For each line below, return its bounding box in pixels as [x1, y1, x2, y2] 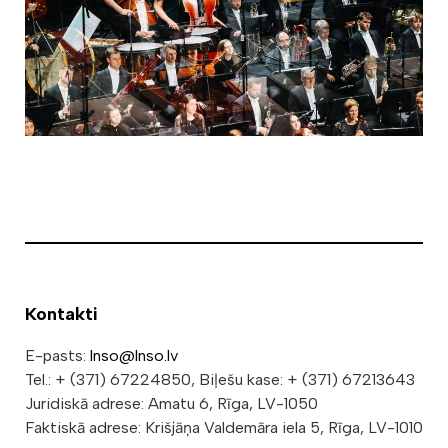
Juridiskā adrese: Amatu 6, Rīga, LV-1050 [25, 393, 318, 413]
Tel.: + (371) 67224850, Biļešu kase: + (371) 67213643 [25, 369, 415, 389]
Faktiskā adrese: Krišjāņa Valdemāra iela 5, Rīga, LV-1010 [25, 417, 423, 437]
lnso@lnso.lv [90, 345, 178, 365]
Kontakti [25, 302, 98, 325]
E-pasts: [25, 345, 90, 365]
